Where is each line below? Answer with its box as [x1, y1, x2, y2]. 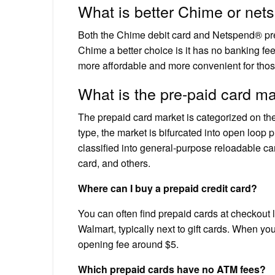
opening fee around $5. [78, 236, 179, 251]
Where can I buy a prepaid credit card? [78, 180, 257, 195]
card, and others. [78, 155, 150, 170]
